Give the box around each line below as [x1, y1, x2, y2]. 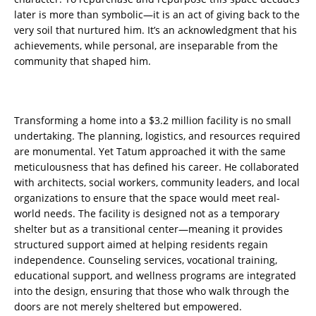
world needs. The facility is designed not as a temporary [14, 207, 279, 221]
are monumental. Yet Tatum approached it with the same [14, 145, 286, 159]
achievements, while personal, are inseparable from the [14, 39, 278, 53]
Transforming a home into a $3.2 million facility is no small [14, 114, 291, 128]
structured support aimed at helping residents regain [14, 238, 268, 252]
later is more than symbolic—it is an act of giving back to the [14, 8, 300, 22]
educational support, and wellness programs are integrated [14, 269, 296, 283]
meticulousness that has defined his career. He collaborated [14, 160, 299, 174]
